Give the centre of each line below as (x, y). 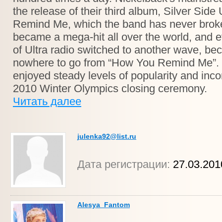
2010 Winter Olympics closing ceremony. (110, 88)
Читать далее (47, 101)
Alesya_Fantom (104, 205)
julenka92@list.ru (107, 136)
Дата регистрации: (124, 164)
